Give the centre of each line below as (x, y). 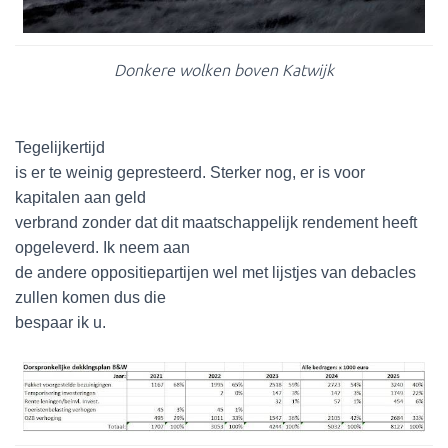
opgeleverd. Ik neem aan (102, 247)
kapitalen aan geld (80, 197)
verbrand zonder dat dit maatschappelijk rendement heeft (216, 222)
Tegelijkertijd (60, 147)
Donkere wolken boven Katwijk (224, 70)
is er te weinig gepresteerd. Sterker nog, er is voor (190, 172)
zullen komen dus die (90, 297)
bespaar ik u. (60, 322)
